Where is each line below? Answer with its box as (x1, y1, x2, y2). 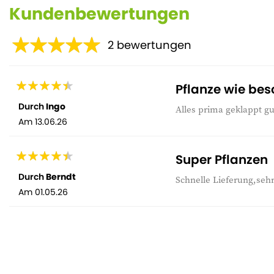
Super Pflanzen (175, 150, 268, 168)
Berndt (46, 170, 76, 183)
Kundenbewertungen (9, 2, 190, 25)
